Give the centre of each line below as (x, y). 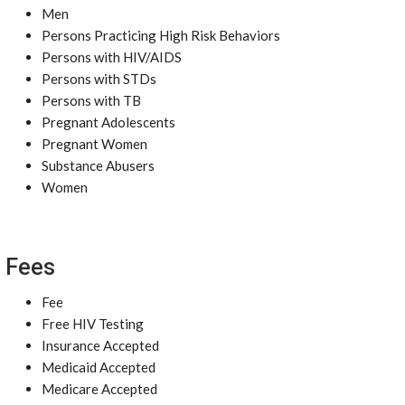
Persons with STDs (99, 79)
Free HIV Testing (93, 324)
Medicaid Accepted (99, 367)
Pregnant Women (94, 144)
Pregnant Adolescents (108, 122)
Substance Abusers (98, 165)
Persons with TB (91, 100)
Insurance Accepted (100, 345)
